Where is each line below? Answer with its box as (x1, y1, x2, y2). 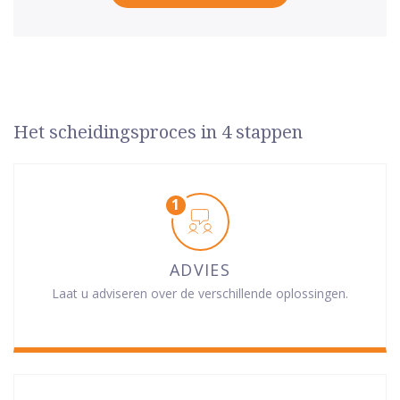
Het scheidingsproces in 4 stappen (13, 121, 303, 143)
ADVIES (170, 258, 230, 280)
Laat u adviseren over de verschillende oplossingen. (52, 284, 348, 302)
